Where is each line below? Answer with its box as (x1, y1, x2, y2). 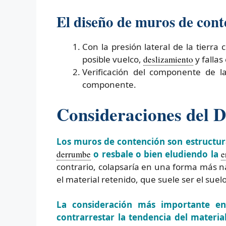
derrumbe (56, 148, 91, 160)
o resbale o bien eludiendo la (91, 148, 221, 160)
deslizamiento (143, 53, 193, 66)
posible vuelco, (82, 53, 143, 66)
